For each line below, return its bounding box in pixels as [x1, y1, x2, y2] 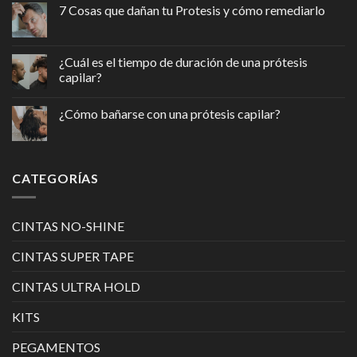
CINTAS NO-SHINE [12, 218, 124, 234]
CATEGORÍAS [12, 170, 99, 186]
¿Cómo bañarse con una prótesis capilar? [59, 105, 280, 121]
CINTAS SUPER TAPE [12, 249, 134, 265]
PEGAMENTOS [12, 339, 100, 355]
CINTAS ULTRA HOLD [12, 279, 140, 295]
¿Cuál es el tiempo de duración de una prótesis [59, 53, 308, 69]
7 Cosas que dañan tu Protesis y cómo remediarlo [59, 2, 325, 18]
